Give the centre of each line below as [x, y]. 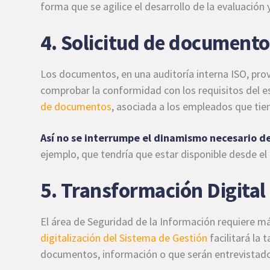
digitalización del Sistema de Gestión [124, 238]
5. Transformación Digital [153, 190]
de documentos [76, 106]
